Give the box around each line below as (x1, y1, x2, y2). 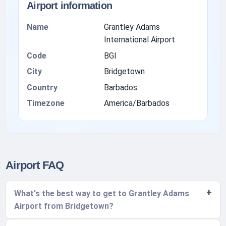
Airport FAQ (6, 159, 64, 172)
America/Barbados (103, 98, 169, 108)
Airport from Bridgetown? (14, 201, 114, 211)
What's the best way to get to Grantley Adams (14, 189, 190, 199)
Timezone (27, 98, 65, 108)
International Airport (103, 35, 175, 45)
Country (27, 82, 58, 92)
